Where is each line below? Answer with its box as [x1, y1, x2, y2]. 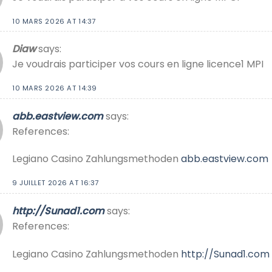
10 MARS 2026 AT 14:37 [12, 16, 96, 26]
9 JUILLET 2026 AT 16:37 [12, 178, 99, 188]
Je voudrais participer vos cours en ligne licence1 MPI [12, 57, 263, 72]
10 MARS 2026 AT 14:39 [12, 83, 97, 93]
